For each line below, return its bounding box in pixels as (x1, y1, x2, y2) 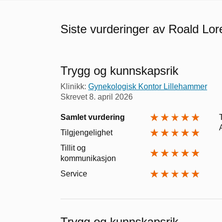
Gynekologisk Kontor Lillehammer (88, 82, 207, 91)
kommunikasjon (60, 154, 116, 163)
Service (60, 169, 87, 178)
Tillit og (60, 143, 86, 152)
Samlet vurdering (60, 112, 125, 121)
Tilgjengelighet (60, 128, 112, 137)
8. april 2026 (89, 92, 133, 101)
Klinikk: (60, 82, 88, 91)
